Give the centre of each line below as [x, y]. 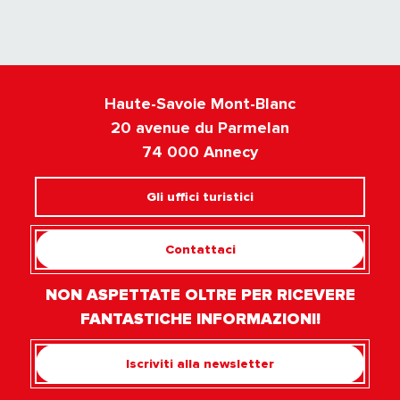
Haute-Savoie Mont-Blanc [200, 104]
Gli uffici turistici [200, 196]
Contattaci [200, 249]
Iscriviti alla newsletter [200, 363]
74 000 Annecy [200, 152]
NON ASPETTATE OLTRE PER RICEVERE [200, 295]
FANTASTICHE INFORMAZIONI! [200, 319]
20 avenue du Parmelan [200, 128]
